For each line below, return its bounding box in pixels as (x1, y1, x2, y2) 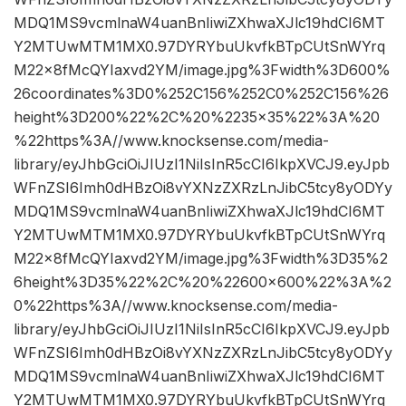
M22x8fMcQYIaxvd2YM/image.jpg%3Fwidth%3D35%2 (14, 249, 388, 268)
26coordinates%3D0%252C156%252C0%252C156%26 (14, 84, 389, 103)
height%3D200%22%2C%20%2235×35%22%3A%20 (14, 108, 380, 127)
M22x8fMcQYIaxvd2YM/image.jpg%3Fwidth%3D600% (14, 61, 391, 80)
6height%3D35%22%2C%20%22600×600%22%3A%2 (14, 273, 391, 292)
